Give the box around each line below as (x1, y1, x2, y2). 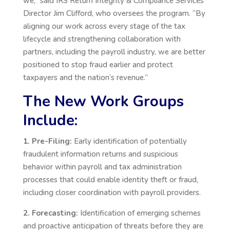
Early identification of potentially (71, 136, 187, 146)
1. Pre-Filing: (23, 136, 72, 146)
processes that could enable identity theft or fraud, (23, 175, 198, 185)
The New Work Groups (23, 91, 184, 111)
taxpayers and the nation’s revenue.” (23, 72, 148, 83)
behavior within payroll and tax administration (23, 162, 182, 172)
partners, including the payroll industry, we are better (23, 47, 205, 57)
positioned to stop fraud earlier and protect (23, 60, 173, 70)
